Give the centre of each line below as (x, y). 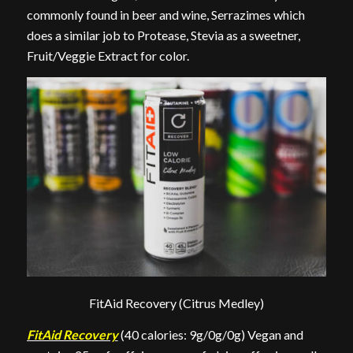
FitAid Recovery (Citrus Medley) (176, 303)
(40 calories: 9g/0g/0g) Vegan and (210, 334)
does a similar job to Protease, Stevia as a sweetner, (163, 35)
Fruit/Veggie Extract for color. (108, 55)
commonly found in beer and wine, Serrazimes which (165, 14)
